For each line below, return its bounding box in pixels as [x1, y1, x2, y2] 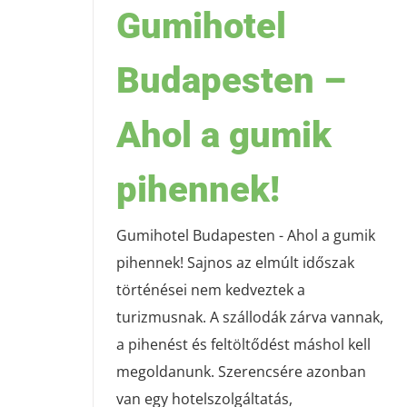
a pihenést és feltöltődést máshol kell [116, 334, 371, 355]
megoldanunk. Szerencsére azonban [116, 362, 366, 382]
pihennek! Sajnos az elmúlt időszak [116, 253, 354, 273]
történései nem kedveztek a [116, 280, 305, 301]
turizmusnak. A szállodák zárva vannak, [116, 307, 383, 328]
